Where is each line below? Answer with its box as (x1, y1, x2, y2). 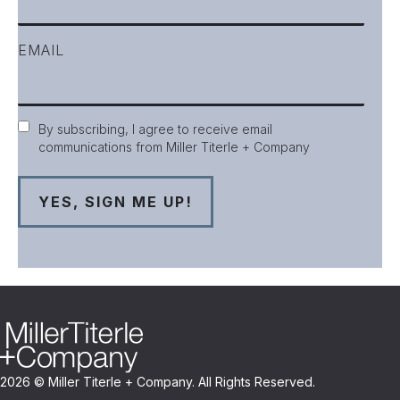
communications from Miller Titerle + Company (38, 139, 310, 155)
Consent (17, 121, 78, 139)
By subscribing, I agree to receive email (38, 121, 272, 137)
